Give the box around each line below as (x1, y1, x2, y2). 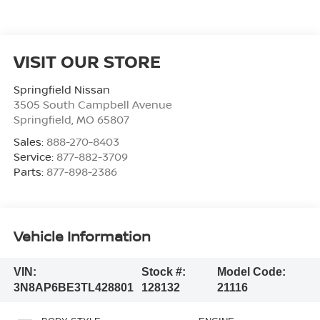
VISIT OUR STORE (13, 49, 161, 73)
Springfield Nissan (13, 81, 110, 96)
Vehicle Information (13, 226, 151, 246)
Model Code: (216, 266, 286, 279)
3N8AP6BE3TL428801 (13, 281, 134, 294)
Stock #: (141, 266, 186, 279)
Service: (13, 149, 56, 164)
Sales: (13, 134, 46, 149)
